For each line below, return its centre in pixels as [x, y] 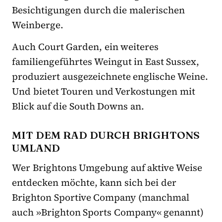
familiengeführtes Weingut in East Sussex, [106, 62]
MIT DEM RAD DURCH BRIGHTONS [106, 135]
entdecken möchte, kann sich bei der [94, 183]
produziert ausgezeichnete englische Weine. [110, 77]
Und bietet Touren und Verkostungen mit [104, 91]
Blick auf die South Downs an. [78, 106]
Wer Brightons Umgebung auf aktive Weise [107, 168]
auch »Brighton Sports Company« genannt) [108, 212]
